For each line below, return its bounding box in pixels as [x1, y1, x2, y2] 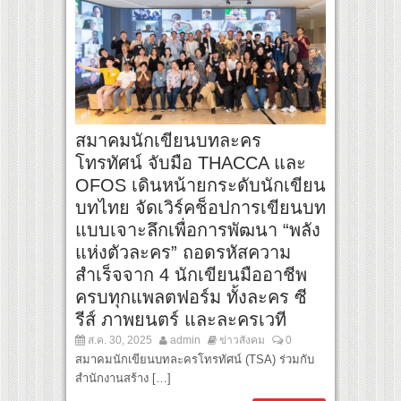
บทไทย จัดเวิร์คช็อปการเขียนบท [75, 198, 326, 218]
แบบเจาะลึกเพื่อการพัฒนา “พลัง [75, 220, 320, 241]
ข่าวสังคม [219, 334, 265, 347]
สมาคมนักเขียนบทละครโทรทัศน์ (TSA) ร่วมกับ [75, 353, 314, 367]
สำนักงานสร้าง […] [75, 371, 171, 386]
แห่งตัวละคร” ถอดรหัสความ [75, 243, 291, 263]
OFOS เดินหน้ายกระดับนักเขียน [75, 175, 326, 196]
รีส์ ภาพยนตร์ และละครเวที [75, 310, 286, 330]
